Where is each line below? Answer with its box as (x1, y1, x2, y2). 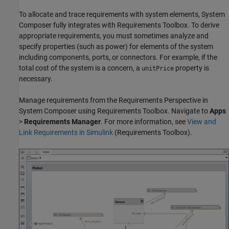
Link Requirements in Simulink (19, 128, 113, 136)
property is (174, 63, 209, 72)
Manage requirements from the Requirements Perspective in (19, 96, 208, 104)
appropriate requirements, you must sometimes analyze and (19, 31, 209, 40)
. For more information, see (101, 117, 187, 126)
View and (187, 117, 216, 126)
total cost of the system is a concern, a (19, 63, 142, 72)
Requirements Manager (24, 117, 101, 126)
